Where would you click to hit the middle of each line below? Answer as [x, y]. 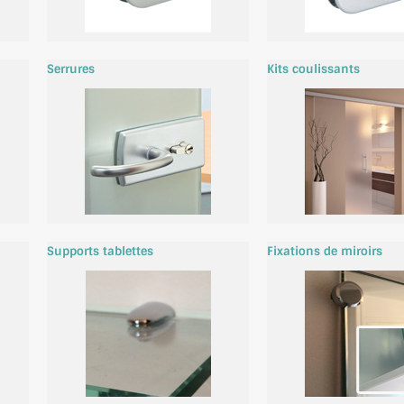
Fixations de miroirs [325, 252]
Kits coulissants [313, 69]
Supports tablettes [100, 252]
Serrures [71, 69]
